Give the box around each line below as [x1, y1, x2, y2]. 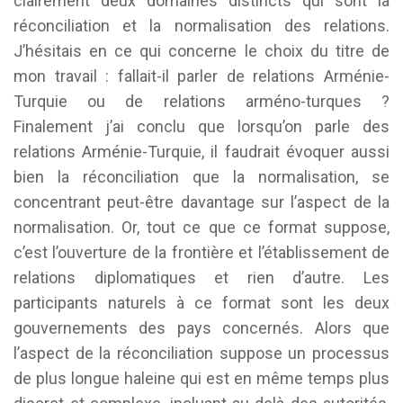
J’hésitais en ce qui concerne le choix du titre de [13, 41, 390, 60]
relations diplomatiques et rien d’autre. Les [13, 268, 390, 287]
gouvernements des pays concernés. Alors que [13, 318, 390, 337]
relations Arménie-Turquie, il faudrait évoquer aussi [13, 142, 390, 161]
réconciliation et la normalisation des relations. [13, 16, 390, 35]
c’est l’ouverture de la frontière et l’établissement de [13, 243, 390, 262]
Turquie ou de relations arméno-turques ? [13, 92, 390, 111]
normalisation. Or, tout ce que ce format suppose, [13, 218, 390, 237]
